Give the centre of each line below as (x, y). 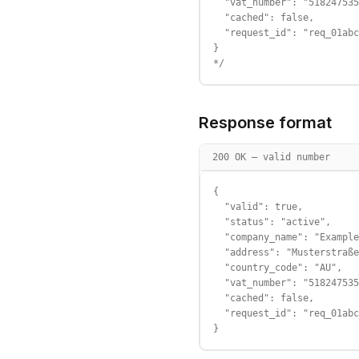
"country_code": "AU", (278, 268)
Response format (265, 123)
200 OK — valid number (271, 157)
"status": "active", (272, 222)
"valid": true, (258, 207)
